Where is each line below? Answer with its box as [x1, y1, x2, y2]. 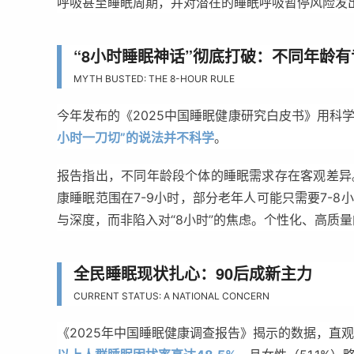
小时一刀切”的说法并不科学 [57, 130, 214, 145]
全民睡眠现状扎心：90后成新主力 [73, 262, 312, 284]
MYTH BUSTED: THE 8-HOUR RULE [73, 73, 235, 85]
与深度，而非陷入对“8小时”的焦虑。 [57, 212, 264, 228]
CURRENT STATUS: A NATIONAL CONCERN [73, 290, 269, 302]
